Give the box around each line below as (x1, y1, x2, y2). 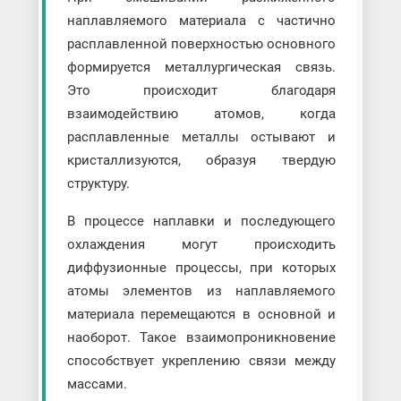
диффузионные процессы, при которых (66, 259, 337, 276)
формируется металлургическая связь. (66, 58, 337, 75)
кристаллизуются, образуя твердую (66, 151, 337, 168)
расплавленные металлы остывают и (66, 128, 337, 145)
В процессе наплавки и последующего (66, 212, 337, 229)
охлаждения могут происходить (66, 235, 337, 252)
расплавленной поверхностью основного (66, 35, 337, 52)
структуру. (66, 175, 130, 192)
